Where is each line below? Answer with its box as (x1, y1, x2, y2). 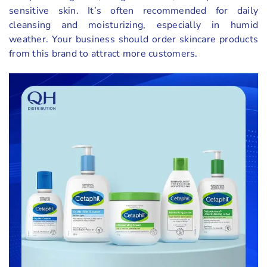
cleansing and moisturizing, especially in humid (9, 18, 258, 32)
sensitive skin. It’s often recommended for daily (9, 4, 258, 17)
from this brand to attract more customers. (9, 46, 198, 60)
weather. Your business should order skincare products (9, 32, 258, 46)
